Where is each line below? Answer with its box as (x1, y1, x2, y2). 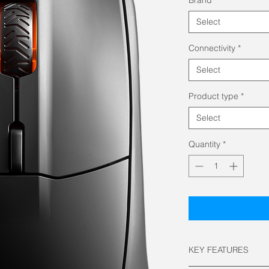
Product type (189, 90, 238, 101)
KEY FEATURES (189, 244, 249, 255)
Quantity (189, 138, 220, 150)
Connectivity (189, 42, 235, 53)
